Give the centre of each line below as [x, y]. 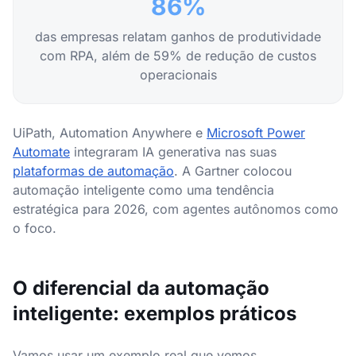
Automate [41, 152]
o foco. [35, 228]
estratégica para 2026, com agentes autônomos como [176, 209]
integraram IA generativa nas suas [173, 152]
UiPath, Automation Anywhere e [110, 133]
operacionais [178, 75]
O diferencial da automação [141, 288]
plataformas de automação [93, 171]
